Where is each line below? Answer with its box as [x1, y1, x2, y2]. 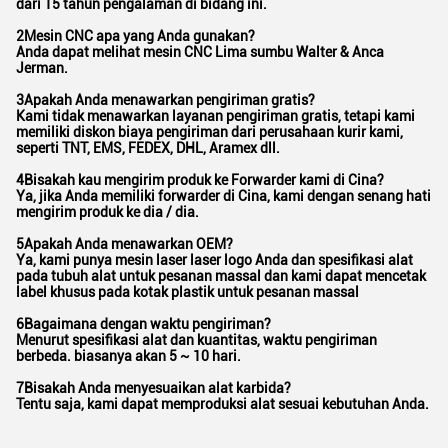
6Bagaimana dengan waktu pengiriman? [16, 316, 271, 333]
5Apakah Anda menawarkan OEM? [16, 236, 233, 253]
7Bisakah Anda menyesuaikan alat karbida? [16, 380, 291, 397]
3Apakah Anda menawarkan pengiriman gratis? [16, 92, 315, 109]
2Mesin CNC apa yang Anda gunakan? [16, 28, 255, 45]
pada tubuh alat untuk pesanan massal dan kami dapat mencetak [16, 268, 426, 285]
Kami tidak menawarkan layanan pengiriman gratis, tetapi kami [16, 108, 415, 125]
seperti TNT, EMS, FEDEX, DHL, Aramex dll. [16, 140, 280, 157]
